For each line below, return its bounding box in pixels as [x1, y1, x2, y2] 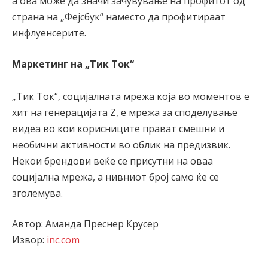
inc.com [47, 233, 80, 247]
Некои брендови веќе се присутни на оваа [12, 154, 213, 167]
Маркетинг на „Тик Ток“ [12, 57, 134, 71]
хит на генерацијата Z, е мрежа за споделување [12, 105, 237, 119]
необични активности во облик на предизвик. [12, 138, 230, 151]
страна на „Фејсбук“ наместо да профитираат [12, 10, 226, 23]
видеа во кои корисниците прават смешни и [12, 121, 224, 135]
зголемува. [12, 186, 63, 200]
